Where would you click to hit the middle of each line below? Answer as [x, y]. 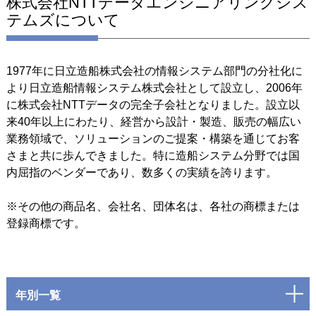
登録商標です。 [45, 224]
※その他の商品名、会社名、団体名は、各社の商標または [153, 207]
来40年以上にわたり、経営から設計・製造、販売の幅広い [153, 122]
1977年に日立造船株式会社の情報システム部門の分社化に [154, 71]
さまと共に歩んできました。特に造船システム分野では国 [153, 156]
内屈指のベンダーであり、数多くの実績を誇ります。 [141, 173]
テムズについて [63, 20]
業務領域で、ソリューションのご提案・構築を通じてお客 [153, 139]
